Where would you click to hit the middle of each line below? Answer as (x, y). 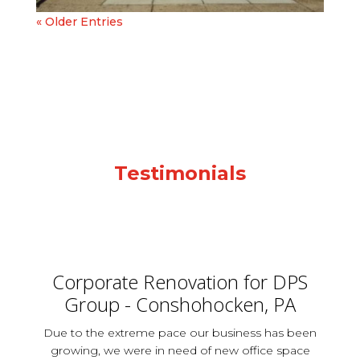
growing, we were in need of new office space (180, 351)
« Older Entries (79, 22)
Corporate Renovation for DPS (180, 282)
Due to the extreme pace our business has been (180, 333)
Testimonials (180, 174)
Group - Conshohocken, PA (180, 305)
